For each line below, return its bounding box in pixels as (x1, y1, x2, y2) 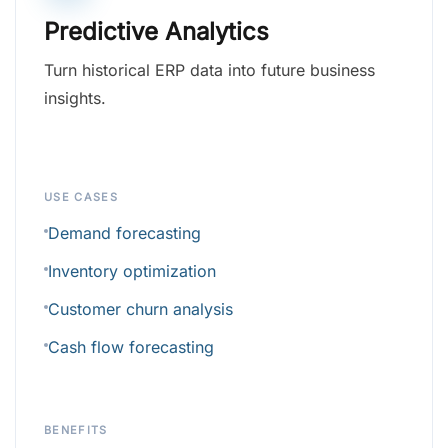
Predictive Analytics (44, 17, 269, 47)
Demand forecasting (48, 223, 201, 244)
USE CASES (44, 190, 118, 205)
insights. (44, 88, 106, 109)
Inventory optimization (48, 261, 216, 282)
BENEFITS (44, 423, 108, 438)
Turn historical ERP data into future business (44, 60, 375, 81)
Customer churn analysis (48, 299, 233, 320)
